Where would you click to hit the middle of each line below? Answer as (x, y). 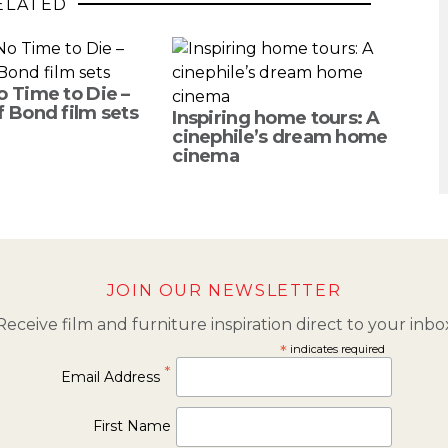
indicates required (336, 348)
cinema (205, 155)
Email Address (113, 376)
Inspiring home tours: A (276, 117)
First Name (132, 426)
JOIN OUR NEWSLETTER (224, 290)
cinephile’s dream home (280, 136)
